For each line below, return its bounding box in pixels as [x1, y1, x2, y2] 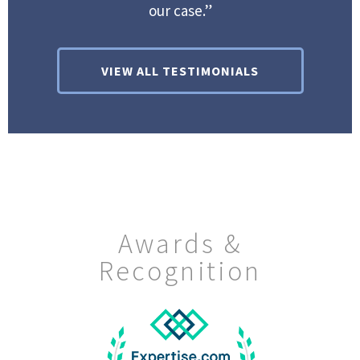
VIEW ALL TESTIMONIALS [101, 62, 259, 79]
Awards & [117, 226, 243, 260]
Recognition [98, 253, 262, 288]
